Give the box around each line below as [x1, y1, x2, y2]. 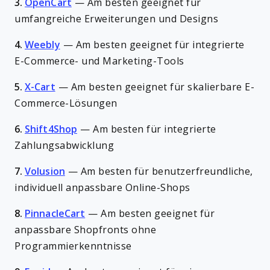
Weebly [25, 40, 60, 50]
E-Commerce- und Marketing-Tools [14, 56, 184, 66]
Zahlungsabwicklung [14, 140, 114, 151]
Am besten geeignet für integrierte [75, 40, 245, 50]
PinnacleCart [25, 209, 86, 219]
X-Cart [25, 82, 55, 92]
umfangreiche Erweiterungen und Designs [14, 14, 218, 24]
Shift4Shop [25, 124, 77, 134]
